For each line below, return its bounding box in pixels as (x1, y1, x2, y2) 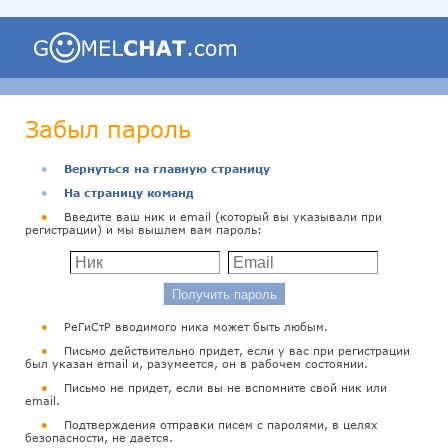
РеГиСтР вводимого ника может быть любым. (64, 320, 328, 333)
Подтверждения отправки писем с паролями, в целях (64, 418, 378, 431)
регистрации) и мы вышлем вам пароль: (25, 223, 262, 236)
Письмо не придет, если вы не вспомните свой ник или (64, 381, 387, 394)
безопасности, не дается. (25, 431, 173, 444)
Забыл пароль (25, 115, 191, 143)
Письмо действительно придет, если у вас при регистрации (64, 344, 410, 357)
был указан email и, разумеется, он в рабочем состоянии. (25, 357, 368, 370)
